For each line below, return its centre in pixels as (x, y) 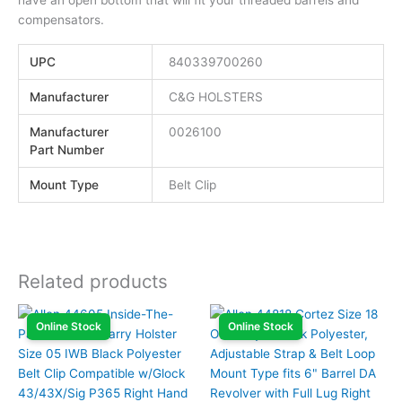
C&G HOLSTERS (216, 97)
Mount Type (65, 185)
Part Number (67, 150)
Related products (93, 282)
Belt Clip (193, 185)
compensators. (61, 19)
